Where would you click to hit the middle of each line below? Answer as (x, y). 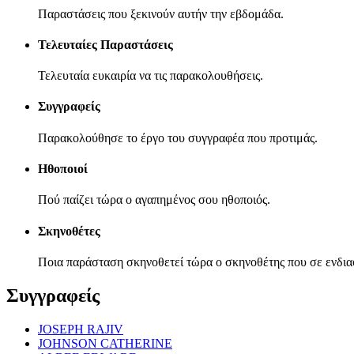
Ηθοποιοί (63, 168)
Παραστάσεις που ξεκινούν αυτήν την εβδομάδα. (161, 13)
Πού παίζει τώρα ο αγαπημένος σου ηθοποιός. (154, 200)
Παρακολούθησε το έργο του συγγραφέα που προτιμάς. (178, 137)
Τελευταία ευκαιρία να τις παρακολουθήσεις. (151, 76)
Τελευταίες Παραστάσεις (105, 44)
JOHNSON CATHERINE (105, 343)
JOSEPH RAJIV (81, 329)
